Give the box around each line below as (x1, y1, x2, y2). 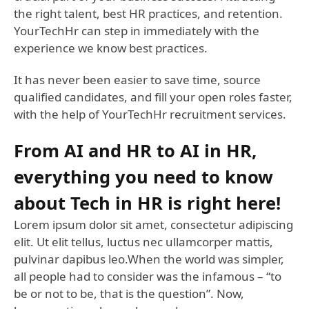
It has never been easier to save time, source (14, 72, 261, 88)
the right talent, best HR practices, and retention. (14, 6, 283, 22)
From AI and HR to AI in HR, (14, 139, 257, 163)
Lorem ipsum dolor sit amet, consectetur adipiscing (14, 217, 293, 233)
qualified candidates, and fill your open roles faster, (14, 89, 292, 106)
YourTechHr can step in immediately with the (14, 23, 259, 39)
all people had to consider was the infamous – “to (14, 268, 281, 285)
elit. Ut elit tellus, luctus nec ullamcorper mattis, (14, 234, 273, 250)
